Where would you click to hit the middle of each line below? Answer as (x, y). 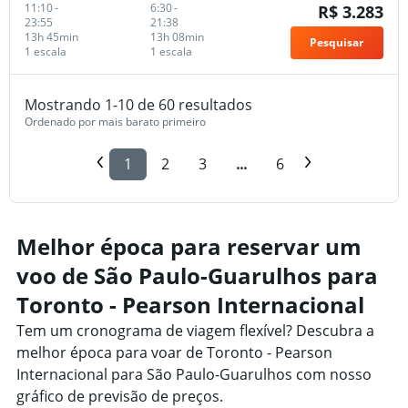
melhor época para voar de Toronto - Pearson (174, 352)
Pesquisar (337, 42)
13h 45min (51, 36)
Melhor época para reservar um (189, 246)
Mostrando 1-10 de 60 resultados (138, 104)
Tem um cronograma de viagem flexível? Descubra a (195, 330)
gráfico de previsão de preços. (120, 396)
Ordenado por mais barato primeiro (115, 121)
